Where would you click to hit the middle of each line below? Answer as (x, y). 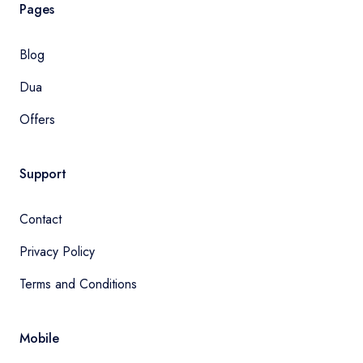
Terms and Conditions (78, 284)
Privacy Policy (57, 252)
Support (43, 174)
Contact (41, 220)
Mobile (39, 339)
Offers (37, 120)
